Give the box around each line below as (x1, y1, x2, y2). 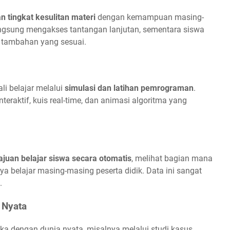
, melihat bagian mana (131, 154, 213, 164)
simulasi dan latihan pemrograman (65, 83, 194, 93)
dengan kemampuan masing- (95, 12, 204, 23)
